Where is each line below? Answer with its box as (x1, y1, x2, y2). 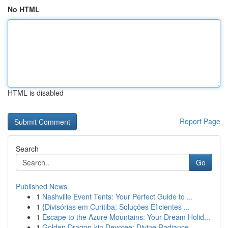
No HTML (8, 4, 40, 14)
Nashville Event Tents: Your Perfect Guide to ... (42, 191, 193, 202)
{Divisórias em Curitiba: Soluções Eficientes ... (42, 202, 190, 212)
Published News (16, 181, 67, 191)
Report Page (180, 116, 220, 126)
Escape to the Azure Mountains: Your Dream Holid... (42, 212, 210, 222)
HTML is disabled (8, 88, 64, 98)
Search (16, 144, 39, 154)
